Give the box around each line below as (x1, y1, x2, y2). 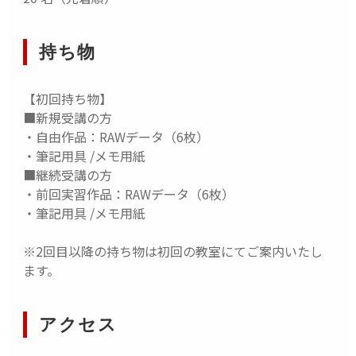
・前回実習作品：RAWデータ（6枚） (22, 184, 234, 203)
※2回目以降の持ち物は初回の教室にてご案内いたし (22, 241, 323, 261)
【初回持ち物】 (22, 88, 112, 108)
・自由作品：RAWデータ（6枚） (22, 126, 209, 146)
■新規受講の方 (22, 107, 112, 127)
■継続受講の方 (22, 164, 112, 184)
